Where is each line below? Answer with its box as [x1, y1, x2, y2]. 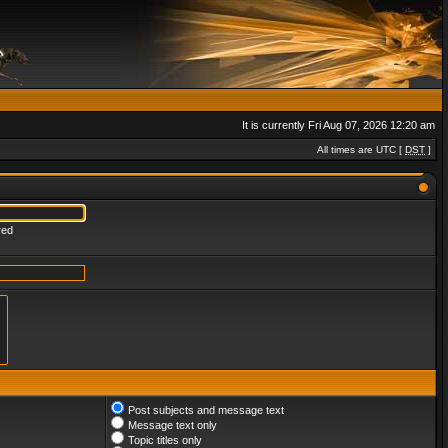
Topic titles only [128, 434, 202, 446]
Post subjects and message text [128, 404, 284, 416]
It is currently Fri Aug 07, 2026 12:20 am [242, 119, 435, 131]
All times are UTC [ [317, 144, 405, 155]
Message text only [128, 419, 217, 431]
